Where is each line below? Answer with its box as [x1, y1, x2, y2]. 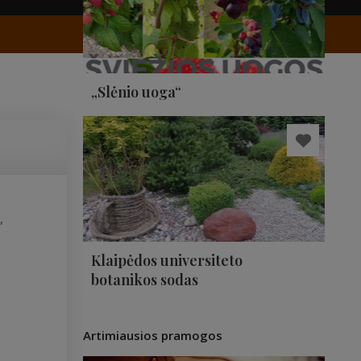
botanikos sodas [91, 270, 198, 289]
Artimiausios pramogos [83, 327, 222, 343]
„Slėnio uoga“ [91, 82, 181, 102]
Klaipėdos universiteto [91, 251, 243, 270]
